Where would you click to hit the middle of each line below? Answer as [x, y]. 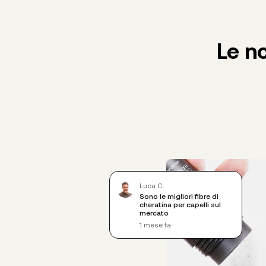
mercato [154, 212]
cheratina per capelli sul [180, 204]
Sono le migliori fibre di [179, 196]
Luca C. [152, 185]
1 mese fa [155, 224]
